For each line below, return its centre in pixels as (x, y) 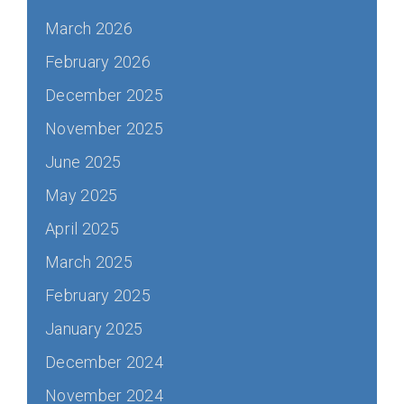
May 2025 (82, 195)
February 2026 (98, 62)
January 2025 (94, 329)
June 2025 (83, 162)
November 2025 (104, 129)
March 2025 (89, 262)
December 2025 (104, 95)
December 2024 (104, 362)
